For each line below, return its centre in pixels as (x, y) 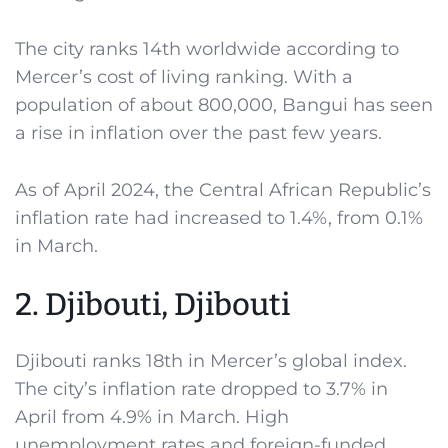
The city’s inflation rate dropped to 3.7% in (201, 389)
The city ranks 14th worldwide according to (207, 48)
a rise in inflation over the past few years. (198, 132)
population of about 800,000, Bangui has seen (224, 104)
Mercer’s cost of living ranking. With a (184, 76)
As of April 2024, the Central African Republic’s (223, 189)
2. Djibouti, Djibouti (152, 305)
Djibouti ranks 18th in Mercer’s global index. (211, 361)
